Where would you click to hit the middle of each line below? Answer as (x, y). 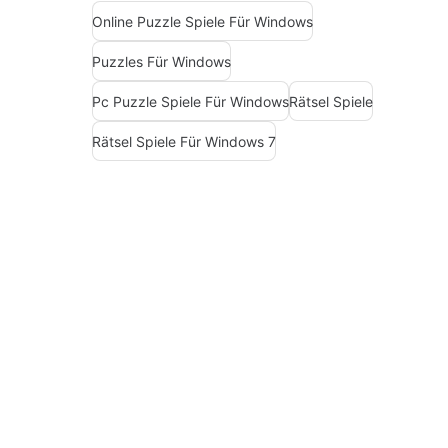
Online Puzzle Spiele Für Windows (202, 21)
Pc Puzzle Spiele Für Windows (190, 101)
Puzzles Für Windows (161, 61)
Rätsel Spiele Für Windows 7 (184, 141)
